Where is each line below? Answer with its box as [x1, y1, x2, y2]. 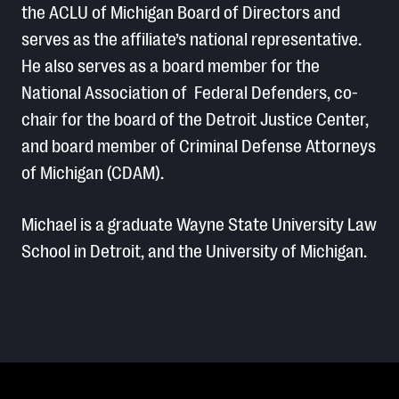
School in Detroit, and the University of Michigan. [21, 239, 367, 260]
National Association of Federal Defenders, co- [21, 80, 358, 102]
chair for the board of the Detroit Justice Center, [21, 107, 369, 128]
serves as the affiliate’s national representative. [21, 27, 365, 48]
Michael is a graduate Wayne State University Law [21, 212, 377, 233]
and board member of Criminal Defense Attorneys [21, 134, 376, 155]
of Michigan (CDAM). [21, 160, 164, 182]
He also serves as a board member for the [21, 53, 320, 75]
